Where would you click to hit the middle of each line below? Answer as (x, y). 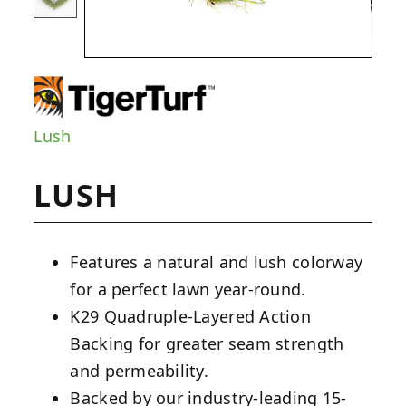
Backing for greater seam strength (207, 344)
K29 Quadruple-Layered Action (190, 317)
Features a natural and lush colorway (217, 262)
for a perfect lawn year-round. (188, 290)
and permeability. (140, 371)
